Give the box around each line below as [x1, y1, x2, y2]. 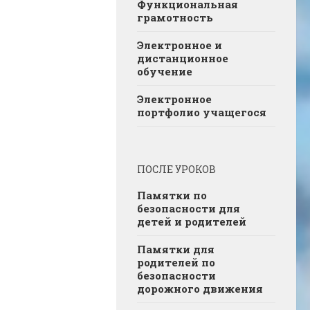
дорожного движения [137, 281, 263, 295]
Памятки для [137, 241, 215, 256]
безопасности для [137, 201, 240, 215]
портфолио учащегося [137, 104, 266, 119]
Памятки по [137, 188, 207, 202]
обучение [137, 64, 192, 78]
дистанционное [137, 51, 228, 65]
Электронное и [137, 37, 222, 52]
